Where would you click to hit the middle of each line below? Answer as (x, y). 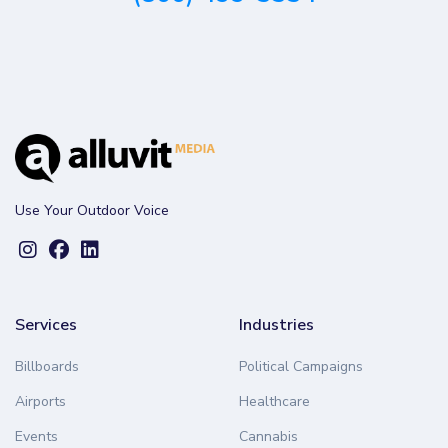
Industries (276, 324)
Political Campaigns (301, 366)
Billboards (47, 366)
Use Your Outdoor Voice (92, 210)
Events (36, 436)
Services (46, 324)
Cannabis (268, 436)
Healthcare (274, 401)
